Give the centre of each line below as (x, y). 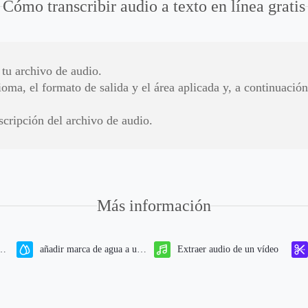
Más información (154, 206)
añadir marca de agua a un (91, 249)
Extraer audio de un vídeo (228, 249)
